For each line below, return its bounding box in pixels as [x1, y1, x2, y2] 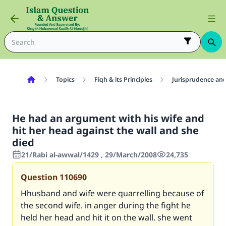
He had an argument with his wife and [12, 111, 204, 125]
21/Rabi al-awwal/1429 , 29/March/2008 [21, 150, 157, 159]
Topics [55, 75, 75, 84]
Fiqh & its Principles [94, 75, 152, 84]
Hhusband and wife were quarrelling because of [21, 188, 204, 199]
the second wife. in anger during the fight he [21, 200, 191, 211]
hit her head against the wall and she [12, 124, 199, 137]
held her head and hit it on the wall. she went [21, 212, 192, 223]
